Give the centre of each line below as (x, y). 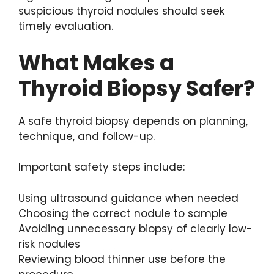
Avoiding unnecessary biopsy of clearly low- (135, 228)
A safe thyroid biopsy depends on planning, (133, 121)
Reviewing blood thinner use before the (122, 259)
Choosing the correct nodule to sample (123, 213)
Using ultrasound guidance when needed (128, 198)
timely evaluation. (66, 27)
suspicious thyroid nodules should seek (121, 11)
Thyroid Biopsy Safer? (137, 88)
